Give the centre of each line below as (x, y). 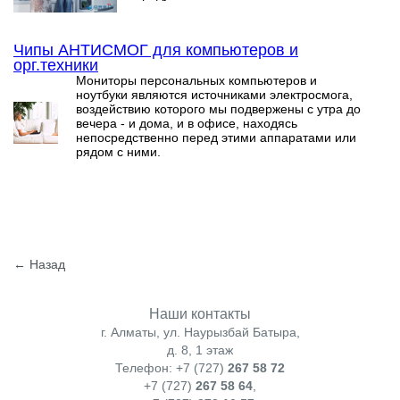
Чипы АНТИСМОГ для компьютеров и (156, 50)
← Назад (39, 264)
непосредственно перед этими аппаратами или (216, 137)
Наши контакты (200, 313)
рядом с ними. (118, 151)
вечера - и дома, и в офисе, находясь (187, 123)
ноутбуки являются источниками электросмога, (214, 94)
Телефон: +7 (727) (171, 367)
